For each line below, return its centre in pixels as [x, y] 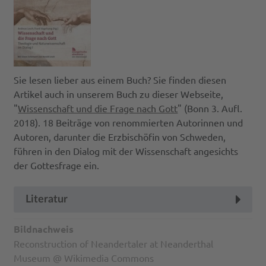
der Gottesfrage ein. [57, 165]
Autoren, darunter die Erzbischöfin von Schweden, [120, 136]
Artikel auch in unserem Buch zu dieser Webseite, [119, 94]
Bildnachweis [44, 229]
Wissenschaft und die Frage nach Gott [98, 108]
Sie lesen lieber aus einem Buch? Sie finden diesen [120, 79]
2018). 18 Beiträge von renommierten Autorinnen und [129, 122]
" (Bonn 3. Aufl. [210, 108]
